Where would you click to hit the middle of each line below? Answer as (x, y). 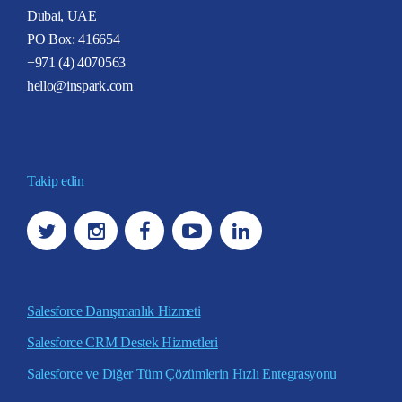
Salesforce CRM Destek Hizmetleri (122, 342)
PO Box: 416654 (74, 39)
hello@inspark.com (80, 85)
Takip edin (56, 180)
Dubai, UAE (62, 15)
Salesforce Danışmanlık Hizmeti (114, 310)
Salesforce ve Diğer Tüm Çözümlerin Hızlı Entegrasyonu (182, 373)
